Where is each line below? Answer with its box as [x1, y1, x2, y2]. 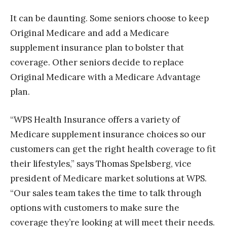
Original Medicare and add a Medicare [10, 27, 169, 39]
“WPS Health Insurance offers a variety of [10, 114, 180, 126]
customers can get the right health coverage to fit [10, 143, 216, 155]
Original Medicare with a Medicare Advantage [10, 71, 201, 83]
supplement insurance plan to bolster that [10, 42, 184, 54]
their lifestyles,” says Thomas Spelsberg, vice [10, 158, 192, 170]
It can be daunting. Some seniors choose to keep [10, 13, 209, 24]
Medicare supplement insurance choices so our [10, 129, 206, 140]
